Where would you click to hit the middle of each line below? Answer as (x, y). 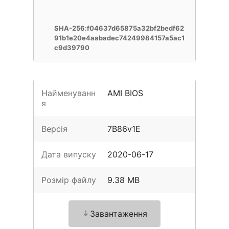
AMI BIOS (125, 93)
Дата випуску (69, 154)
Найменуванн (68, 93)
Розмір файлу (69, 180)
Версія (54, 129)
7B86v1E (124, 129)
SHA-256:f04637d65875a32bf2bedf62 (119, 28)
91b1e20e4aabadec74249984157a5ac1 (119, 38)
